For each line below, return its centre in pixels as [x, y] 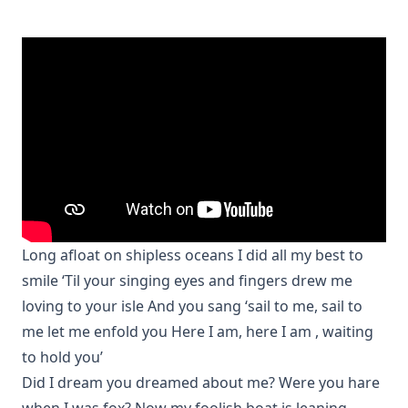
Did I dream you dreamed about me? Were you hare [201, 382]
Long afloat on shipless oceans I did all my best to [193, 255]
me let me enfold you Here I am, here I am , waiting [198, 331]
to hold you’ [62, 357]
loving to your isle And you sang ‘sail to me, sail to [192, 306]
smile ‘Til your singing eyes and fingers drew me [187, 280]
